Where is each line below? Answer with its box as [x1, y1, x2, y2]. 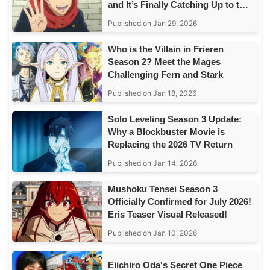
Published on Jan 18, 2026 [108, 88, 197, 98]
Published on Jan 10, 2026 [108, 228, 198, 237]
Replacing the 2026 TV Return [108, 139, 233, 149]
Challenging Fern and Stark [108, 69, 224, 80]
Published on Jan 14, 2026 [108, 158, 198, 168]
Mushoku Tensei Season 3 [108, 183, 218, 194]
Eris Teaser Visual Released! [108, 209, 228, 219]
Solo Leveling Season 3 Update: [108, 113, 242, 124]
